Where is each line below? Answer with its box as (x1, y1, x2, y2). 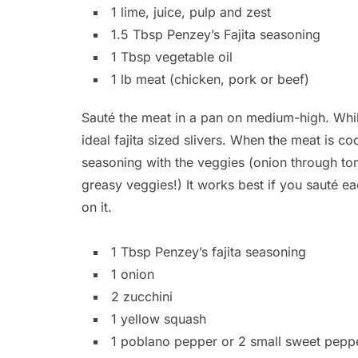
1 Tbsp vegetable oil (111, 49, 233, 66)
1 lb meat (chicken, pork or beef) (111, 71, 309, 88)
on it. (82, 199, 112, 216)
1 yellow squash (111, 311, 206, 328)
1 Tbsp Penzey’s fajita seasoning (111, 244, 306, 261)
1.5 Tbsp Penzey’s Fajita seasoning (111, 26, 320, 43)
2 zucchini (111, 288, 173, 305)
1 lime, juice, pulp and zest (111, 4, 271, 21)
